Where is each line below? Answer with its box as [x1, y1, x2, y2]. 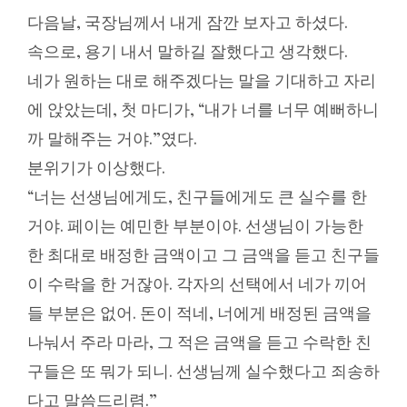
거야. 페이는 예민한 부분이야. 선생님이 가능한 [27, 214, 363, 236]
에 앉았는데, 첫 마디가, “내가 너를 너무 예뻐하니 [27, 98, 379, 120]
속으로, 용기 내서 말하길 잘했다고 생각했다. [27, 40, 348, 62]
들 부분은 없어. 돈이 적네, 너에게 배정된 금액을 [27, 302, 372, 323]
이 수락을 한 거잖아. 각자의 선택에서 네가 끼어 [27, 273, 367, 294]
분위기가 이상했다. [27, 156, 165, 178]
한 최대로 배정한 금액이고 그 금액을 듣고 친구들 [27, 243, 380, 265]
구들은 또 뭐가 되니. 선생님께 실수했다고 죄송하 [27, 360, 380, 382]
